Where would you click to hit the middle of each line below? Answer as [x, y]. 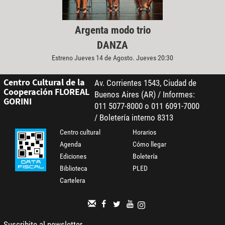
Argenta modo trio [113, 30]
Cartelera [73, 181]
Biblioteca [74, 168]
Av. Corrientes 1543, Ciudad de [145, 83]
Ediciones [73, 156]
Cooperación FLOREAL [46, 92]
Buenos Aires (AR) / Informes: [144, 95]
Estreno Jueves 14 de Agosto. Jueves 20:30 [113, 58]
